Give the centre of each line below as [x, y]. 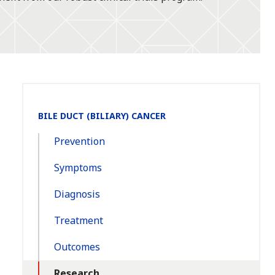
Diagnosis [77, 194]
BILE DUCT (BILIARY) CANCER [102, 116]
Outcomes [77, 247]
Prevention [79, 141]
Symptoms [78, 168]
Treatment [79, 221]
